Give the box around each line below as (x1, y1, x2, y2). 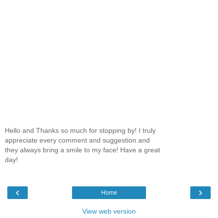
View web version (82, 207, 136, 215)
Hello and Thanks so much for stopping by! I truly (5, 127, 156, 135)
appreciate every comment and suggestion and (5, 136, 150, 145)
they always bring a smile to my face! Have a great (5, 146, 160, 154)
